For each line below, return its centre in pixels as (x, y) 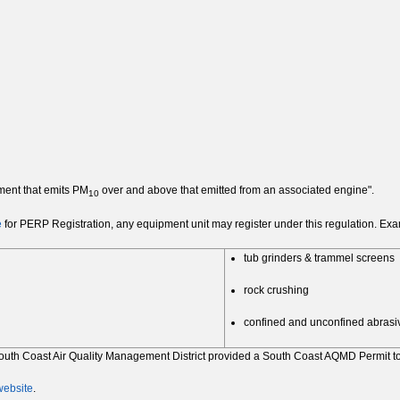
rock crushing (276, 291)
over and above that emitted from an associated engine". (238, 191)
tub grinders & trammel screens (319, 258)
